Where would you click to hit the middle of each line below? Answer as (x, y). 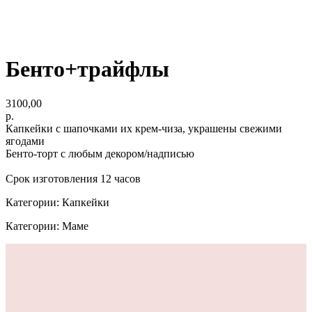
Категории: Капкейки (57, 202)
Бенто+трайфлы (87, 69)
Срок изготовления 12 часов (73, 178)
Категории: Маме (47, 226)
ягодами (25, 141)
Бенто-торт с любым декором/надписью (100, 153)
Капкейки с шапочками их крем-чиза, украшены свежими (144, 128)
